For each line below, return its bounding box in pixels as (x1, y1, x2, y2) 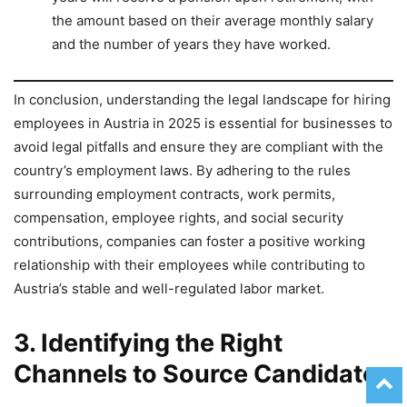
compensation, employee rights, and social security (14, 209, 343, 227)
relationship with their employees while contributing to (14, 256, 365, 274)
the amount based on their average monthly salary (52, 11, 373, 29)
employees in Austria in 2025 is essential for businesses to (14, 114, 392, 133)
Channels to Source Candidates (14, 359, 391, 390)
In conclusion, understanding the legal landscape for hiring (14, 91, 391, 109)
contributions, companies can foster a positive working (14, 233, 365, 251)
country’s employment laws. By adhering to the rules (14, 162, 351, 180)
